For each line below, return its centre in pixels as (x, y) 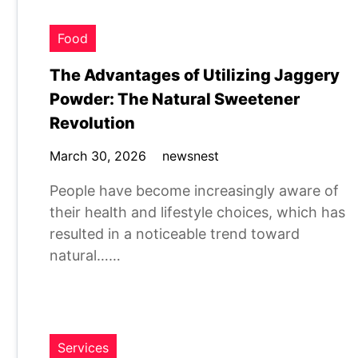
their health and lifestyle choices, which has (197, 212)
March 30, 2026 (98, 156)
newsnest (191, 156)
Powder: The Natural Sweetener (175, 99)
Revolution (92, 123)
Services (83, 348)
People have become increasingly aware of (194, 191)
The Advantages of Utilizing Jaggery (195, 75)
